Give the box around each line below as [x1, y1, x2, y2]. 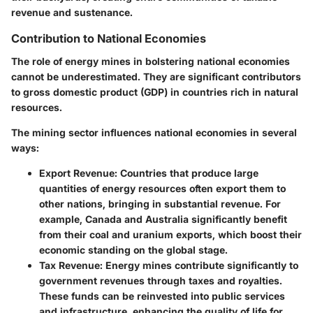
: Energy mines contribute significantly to [100, 259, 298, 271]
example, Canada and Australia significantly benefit [39, 212, 287, 225]
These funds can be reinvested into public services [39, 289, 285, 302]
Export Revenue [39, 166, 115, 179]
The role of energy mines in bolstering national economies [11, 54, 290, 67]
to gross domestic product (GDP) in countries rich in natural [11, 85, 298, 98]
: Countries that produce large [115, 166, 259, 179]
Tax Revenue [39, 259, 100, 271]
